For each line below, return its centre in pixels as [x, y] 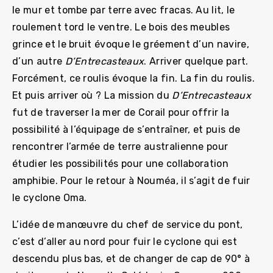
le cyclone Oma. [50, 198]
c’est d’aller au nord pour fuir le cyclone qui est [125, 242]
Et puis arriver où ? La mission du [92, 95]
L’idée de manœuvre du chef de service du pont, [128, 225]
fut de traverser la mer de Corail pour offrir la [121, 112]
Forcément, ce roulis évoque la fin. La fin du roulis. [133, 78]
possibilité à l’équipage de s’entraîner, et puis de [126, 129]
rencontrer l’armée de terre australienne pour [120, 147]
